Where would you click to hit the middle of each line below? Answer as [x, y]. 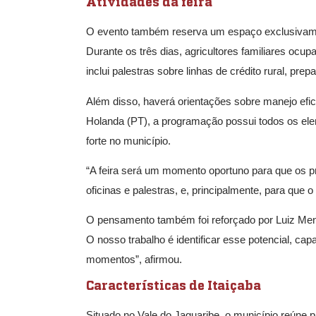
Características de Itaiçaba [174, 286]
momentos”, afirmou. [134, 260]
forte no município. [128, 140]
